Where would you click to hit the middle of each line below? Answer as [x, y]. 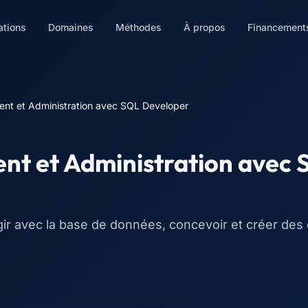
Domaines [70, 27]
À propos [204, 27]
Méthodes [138, 27]
